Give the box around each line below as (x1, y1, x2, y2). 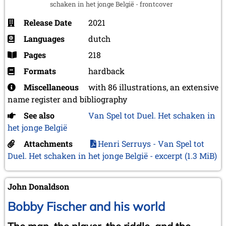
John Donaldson (8, 181, 69, 192)
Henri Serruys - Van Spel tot (98, 138, 204, 149)
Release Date (24, 17, 72, 28)
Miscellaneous (24, 81, 79, 92)
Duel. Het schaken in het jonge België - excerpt (8, 150, 185, 161)
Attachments (24, 138, 73, 149)
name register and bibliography (8, 93, 127, 104)
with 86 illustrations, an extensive (88, 81, 218, 92)
